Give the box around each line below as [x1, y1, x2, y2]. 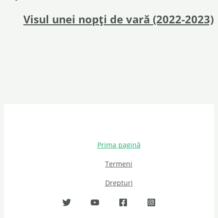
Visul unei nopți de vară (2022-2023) [23, 12, 214, 26]
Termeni [105, 159, 132, 168]
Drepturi [105, 178, 133, 187]
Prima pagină [97, 140, 141, 149]
